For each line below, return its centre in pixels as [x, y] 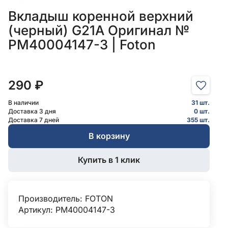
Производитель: [52, 199]
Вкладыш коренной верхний [101, 16]
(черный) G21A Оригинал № [99, 31]
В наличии [23, 103]
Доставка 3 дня [32, 111]
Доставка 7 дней [34, 120]
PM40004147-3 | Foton [82, 45]
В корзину [109, 136]
